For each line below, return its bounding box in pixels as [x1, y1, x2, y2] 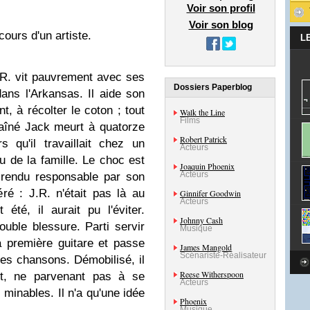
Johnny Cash [180, 215, 223, 226]
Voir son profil [186, 2, 255, 14]
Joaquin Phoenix [180, 161, 235, 172]
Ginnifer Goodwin [180, 188, 241, 199]
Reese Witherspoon [180, 268, 244, 280]
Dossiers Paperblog [174, 82, 252, 92]
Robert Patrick [180, 134, 227, 145]
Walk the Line [180, 107, 225, 118]
